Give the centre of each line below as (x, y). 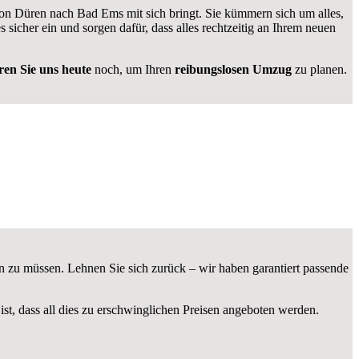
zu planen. (319, 70)
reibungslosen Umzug (233, 70)
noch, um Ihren (133, 70)
